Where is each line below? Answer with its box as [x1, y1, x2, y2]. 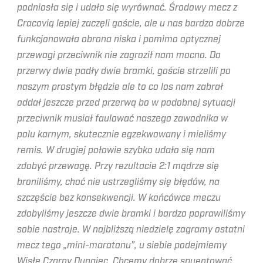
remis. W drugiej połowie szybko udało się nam [17, 144, 215, 156]
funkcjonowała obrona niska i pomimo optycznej [17, 33, 221, 45]
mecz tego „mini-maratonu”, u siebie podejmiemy [17, 240, 227, 251]
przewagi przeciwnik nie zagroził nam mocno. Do [17, 49, 221, 61]
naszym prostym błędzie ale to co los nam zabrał [17, 81, 223, 93]
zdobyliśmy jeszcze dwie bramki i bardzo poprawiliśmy [17, 208, 245, 220]
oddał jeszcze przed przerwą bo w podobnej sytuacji [17, 97, 235, 109]
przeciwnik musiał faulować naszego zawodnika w [17, 113, 228, 124]
